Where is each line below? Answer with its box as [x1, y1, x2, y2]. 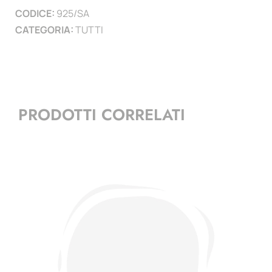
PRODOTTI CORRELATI [18, 103, 185, 127]
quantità [135, 8, 168, 23]
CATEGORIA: [15, 22, 75, 36]
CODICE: [15, 6, 56, 20]
